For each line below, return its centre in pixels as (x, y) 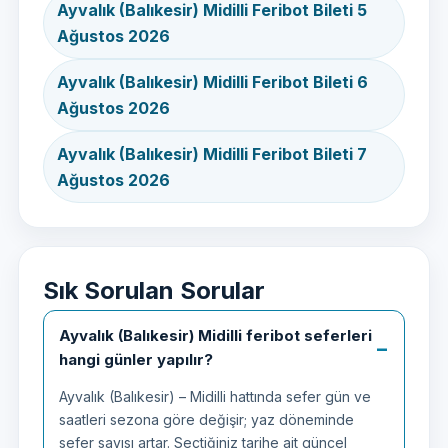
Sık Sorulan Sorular (154, 290)
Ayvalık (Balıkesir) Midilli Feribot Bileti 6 (212, 82)
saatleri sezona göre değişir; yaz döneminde (206, 419)
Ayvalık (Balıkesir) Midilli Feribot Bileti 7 (212, 154)
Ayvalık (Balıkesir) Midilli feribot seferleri (215, 335)
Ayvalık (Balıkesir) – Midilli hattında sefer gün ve (215, 396)
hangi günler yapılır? (136, 359)
